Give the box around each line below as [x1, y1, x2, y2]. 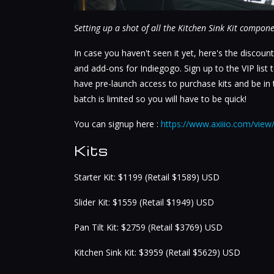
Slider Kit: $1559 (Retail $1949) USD [73, 196, 214, 209]
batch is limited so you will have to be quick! [73, 93, 246, 105]
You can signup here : [73, 118, 161, 130]
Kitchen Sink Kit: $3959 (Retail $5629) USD [73, 246, 240, 259]
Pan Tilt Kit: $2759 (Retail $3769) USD [73, 221, 223, 234]
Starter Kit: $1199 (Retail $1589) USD [73, 171, 220, 183]
